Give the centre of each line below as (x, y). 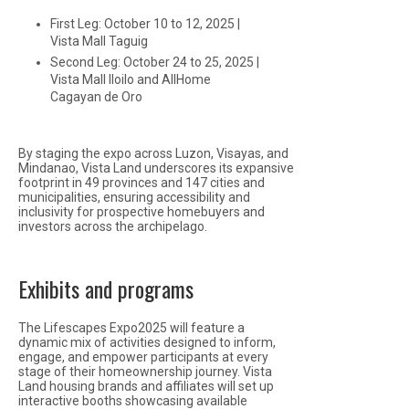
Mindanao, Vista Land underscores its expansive (156, 168)
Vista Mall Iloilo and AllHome (131, 79)
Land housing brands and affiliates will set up (146, 386)
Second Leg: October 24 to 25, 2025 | (155, 62)
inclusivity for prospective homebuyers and (142, 211)
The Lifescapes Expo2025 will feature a (131, 327)
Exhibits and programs (106, 288)
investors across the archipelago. (113, 226)
